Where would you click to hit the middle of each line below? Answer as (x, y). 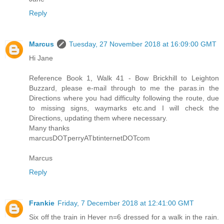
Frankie (42, 203)
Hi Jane (41, 58)
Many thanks (49, 128)
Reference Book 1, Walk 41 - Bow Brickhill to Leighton (124, 78)
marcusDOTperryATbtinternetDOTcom (89, 138)
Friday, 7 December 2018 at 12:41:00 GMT (126, 203)
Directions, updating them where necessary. (98, 118)
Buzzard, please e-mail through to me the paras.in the (124, 88)
